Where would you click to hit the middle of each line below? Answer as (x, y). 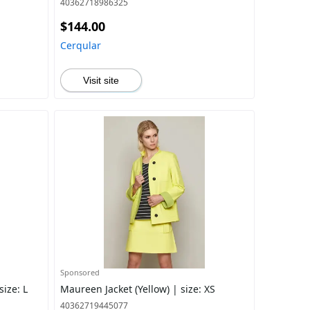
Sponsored (80, 272)
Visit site (101, 80)
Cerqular (80, 45)
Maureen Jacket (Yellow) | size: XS (137, 289)
